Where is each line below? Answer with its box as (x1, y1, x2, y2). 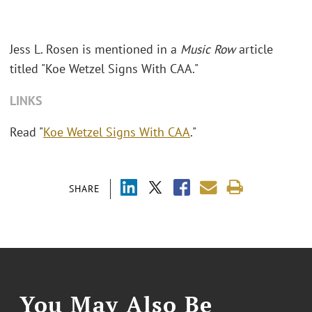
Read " (10, 124, 43, 141)
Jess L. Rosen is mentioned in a (10, 41, 180, 58)
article (235, 41, 273, 58)
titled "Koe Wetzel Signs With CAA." (10, 61, 198, 77)
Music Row (180, 41, 235, 58)
